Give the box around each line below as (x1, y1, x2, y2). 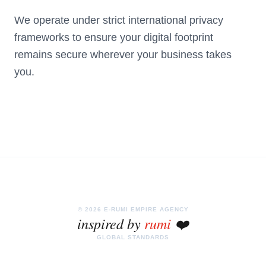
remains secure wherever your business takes (14, 49, 232, 61)
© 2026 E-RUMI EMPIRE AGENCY (77, 206, 189, 213)
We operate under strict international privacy (14, 14, 223, 26)
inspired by (77, 214, 144, 233)
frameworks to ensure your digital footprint (14, 31, 213, 43)
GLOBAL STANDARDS (97, 234, 169, 240)
